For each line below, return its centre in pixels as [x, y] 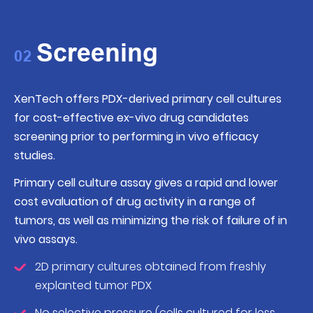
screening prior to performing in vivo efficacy [136, 137]
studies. [35, 156]
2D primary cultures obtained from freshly [151, 267]
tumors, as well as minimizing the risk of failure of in [151, 221]
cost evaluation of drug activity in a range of [135, 202]
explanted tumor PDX [93, 286]
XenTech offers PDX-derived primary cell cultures [148, 99]
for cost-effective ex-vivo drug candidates [131, 118]
